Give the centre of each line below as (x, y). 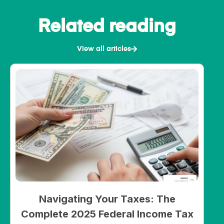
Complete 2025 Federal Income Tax (107, 214)
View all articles (104, 49)
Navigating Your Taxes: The (107, 199)
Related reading (107, 27)
